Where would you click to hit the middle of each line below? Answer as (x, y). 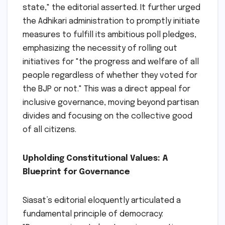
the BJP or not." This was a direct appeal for (106, 89)
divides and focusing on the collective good (107, 117)
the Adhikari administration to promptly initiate (111, 22)
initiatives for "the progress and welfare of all (111, 62)
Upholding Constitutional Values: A (95, 159)
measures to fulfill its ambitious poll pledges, (109, 35)
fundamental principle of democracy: (93, 214)
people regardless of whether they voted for (110, 76)
